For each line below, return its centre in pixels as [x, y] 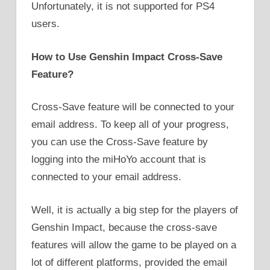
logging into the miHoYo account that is [119, 160]
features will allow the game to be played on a [134, 245]
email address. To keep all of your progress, [130, 125]
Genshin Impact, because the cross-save [124, 227]
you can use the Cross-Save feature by [120, 142]
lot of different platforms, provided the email [129, 262]
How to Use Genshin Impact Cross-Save [127, 57]
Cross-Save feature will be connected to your [133, 107]
